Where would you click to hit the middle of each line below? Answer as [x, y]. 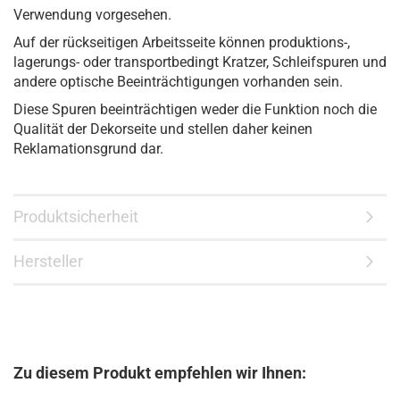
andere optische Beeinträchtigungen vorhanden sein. [178, 82]
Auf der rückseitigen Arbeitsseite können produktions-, [182, 42]
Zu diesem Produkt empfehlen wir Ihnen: [160, 373]
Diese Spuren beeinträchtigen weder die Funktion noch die [195, 109]
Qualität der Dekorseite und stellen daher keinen [163, 129]
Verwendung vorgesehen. [92, 15]
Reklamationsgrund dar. [88, 149]
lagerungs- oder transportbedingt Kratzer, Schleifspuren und [200, 62]
